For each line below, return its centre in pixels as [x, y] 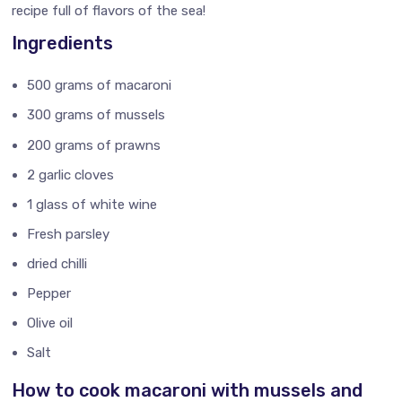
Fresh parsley [69, 234]
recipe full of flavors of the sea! [109, 11]
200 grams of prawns [94, 145]
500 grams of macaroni [100, 86]
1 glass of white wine [92, 204]
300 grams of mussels [96, 115]
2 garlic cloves [71, 175]
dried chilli [57, 263]
